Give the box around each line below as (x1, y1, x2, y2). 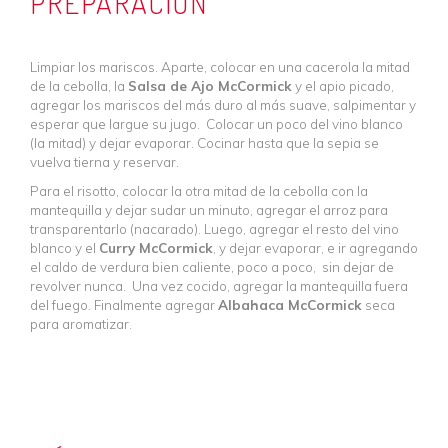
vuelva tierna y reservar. (30, 152, 179, 170)
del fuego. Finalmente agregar (30, 295, 218, 313)
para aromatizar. (30, 314, 132, 332)
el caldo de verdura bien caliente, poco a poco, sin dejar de (30, 257, 394, 275)
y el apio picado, (292, 76, 394, 94)
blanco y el (30, 238, 99, 256)
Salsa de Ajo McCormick (128, 76, 292, 94)
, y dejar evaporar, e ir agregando (213, 238, 418, 256)
